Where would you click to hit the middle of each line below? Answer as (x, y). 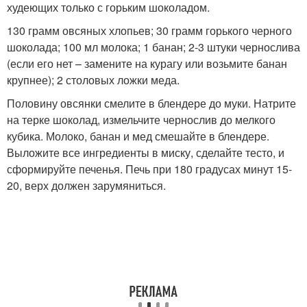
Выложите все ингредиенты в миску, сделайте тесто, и (146, 152)
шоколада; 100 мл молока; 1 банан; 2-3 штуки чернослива (153, 47)
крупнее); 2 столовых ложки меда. (93, 79)
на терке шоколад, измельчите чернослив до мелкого (141, 119)
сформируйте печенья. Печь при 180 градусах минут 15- (149, 169)
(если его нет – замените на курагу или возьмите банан (147, 63)
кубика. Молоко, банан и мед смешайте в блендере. (138, 136)
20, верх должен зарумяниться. (86, 185)
